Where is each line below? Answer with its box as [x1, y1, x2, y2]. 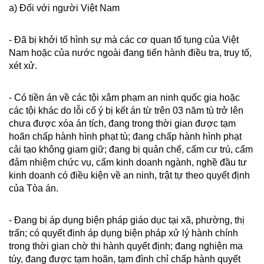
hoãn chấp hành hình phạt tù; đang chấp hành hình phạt [9, 131, 242, 141]
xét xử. [9, 61, 37, 71]
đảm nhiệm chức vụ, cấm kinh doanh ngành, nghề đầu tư [9, 157, 247, 167]
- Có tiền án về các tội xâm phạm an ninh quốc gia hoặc [9, 93, 240, 103]
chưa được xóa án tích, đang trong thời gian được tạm [9, 118, 236, 128]
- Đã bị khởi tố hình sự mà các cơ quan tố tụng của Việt [9, 35, 239, 45]
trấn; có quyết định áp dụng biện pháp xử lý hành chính [9, 228, 238, 238]
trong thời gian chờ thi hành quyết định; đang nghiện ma [9, 241, 243, 251]
